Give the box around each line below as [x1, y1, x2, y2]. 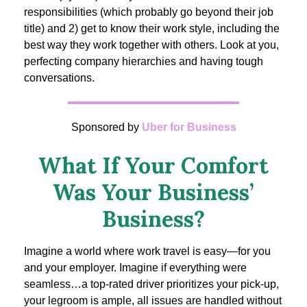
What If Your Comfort [38, 151, 269, 180]
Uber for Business [141, 121, 236, 134]
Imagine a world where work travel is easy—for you [24, 245, 271, 258]
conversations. [24, 72, 95, 84]
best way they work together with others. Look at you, [24, 39, 279, 51]
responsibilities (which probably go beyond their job [24, 6, 273, 19]
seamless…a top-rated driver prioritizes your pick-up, [24, 278, 279, 291]
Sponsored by [71, 121, 142, 134]
